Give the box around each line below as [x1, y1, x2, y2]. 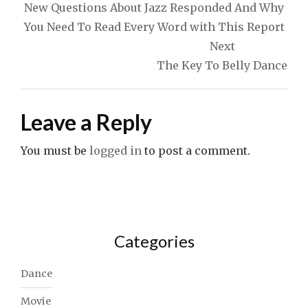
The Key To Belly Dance [157, 58, 287, 72]
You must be [21, 144, 89, 157]
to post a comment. [142, 144, 250, 157]
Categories [113, 231, 195, 251]
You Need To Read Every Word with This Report [23, 20, 285, 34]
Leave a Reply [21, 109, 152, 135]
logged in [89, 144, 142, 157]
